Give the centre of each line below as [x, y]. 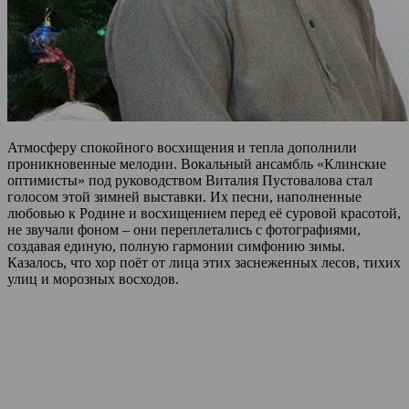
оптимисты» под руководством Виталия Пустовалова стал [190, 180]
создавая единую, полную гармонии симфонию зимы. [176, 246]
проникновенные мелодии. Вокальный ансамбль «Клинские [197, 163]
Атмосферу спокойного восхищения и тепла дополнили [182, 147]
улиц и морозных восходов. [93, 278]
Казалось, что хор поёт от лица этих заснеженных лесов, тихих [204, 262]
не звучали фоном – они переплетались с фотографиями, [184, 229]
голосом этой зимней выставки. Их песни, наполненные [184, 196]
